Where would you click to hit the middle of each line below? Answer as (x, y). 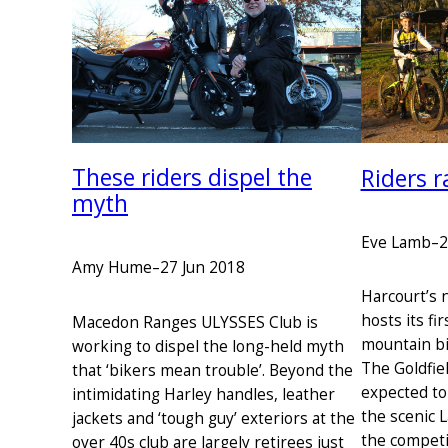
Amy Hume (112, 268)
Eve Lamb (395, 242)
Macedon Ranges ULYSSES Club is (195, 322)
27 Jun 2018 (202, 268)
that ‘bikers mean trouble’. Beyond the (212, 370)
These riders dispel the (192, 177)
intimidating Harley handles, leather (203, 394)
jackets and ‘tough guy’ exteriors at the (213, 418)
